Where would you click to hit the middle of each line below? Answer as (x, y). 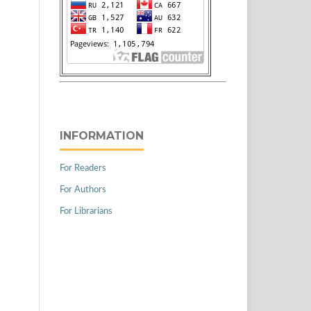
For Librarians (86, 211)
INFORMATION (102, 136)
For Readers (83, 168)
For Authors (83, 190)
